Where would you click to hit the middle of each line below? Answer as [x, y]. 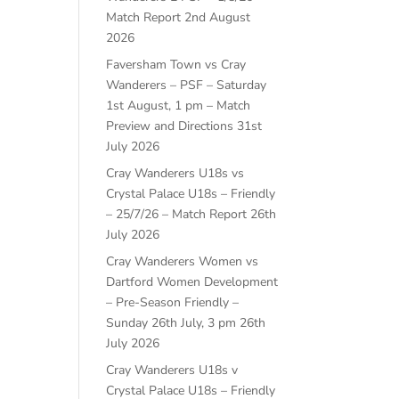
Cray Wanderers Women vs [183, 262]
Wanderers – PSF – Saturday [187, 85]
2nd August [218, 18]
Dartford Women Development [192, 282]
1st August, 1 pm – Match [179, 106]
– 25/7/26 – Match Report [177, 215]
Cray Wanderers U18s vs [175, 174]
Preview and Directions [170, 126]
